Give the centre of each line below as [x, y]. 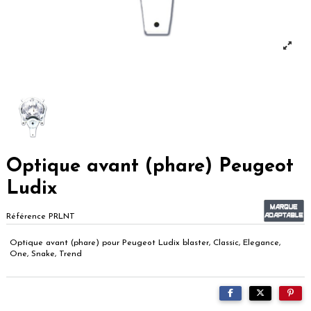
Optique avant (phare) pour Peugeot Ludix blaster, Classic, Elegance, [145, 243]
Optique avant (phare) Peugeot [150, 167]
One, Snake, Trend [46, 254]
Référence [26, 217]
